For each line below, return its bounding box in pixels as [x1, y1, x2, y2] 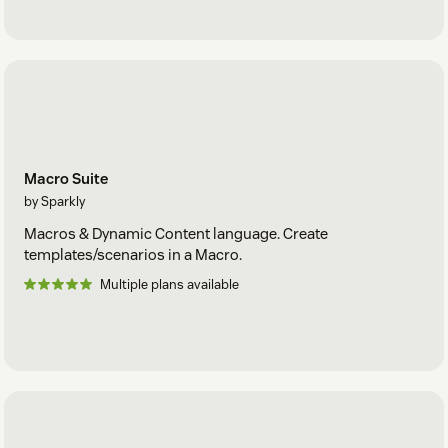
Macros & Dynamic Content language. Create [24, 224, 328, 244]
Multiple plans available [100, 276, 239, 294]
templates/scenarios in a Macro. [24, 245, 242, 265]
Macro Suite [24, 169, 108, 189]
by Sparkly [24, 193, 85, 211]
